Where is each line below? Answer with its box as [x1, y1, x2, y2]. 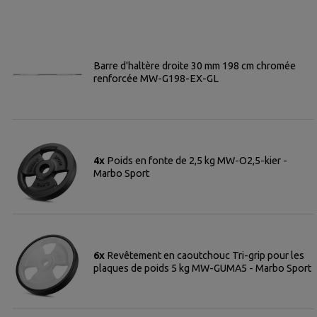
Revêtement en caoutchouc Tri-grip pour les [107, 249, 305, 261]
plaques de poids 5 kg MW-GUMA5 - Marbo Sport [93, 262, 312, 274]
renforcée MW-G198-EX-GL [93, 72, 219, 84]
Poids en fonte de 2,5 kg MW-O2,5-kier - [107, 154, 288, 166]
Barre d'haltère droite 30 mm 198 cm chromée [93, 59, 296, 71]
